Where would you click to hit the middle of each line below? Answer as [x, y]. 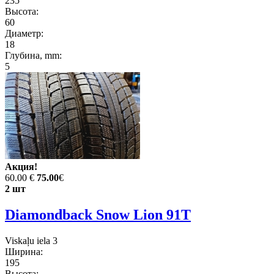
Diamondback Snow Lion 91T [98, 214]
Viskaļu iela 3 [31, 240]
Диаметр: [24, 33]
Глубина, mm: [33, 55]
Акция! [21, 166]
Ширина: [24, 251]
